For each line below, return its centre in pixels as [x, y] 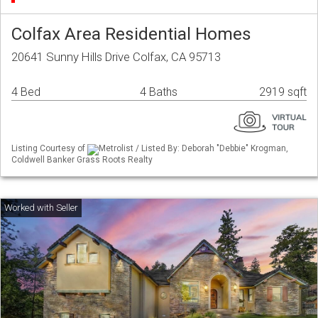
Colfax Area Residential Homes [131, 34]
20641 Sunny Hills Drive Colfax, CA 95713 [116, 57]
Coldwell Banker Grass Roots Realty [82, 159]
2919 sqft [283, 92]
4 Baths [159, 92]
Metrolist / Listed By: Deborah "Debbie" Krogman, [193, 149]
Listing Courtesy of [49, 149]
